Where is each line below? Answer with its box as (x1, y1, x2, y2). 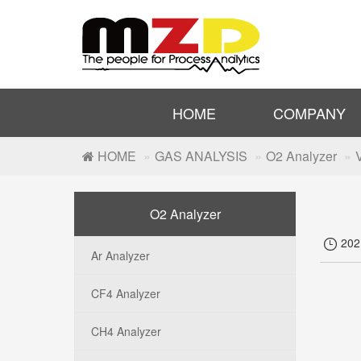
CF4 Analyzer (91, 285, 160, 301)
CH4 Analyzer (91, 323, 161, 339)
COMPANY (273, 102, 346, 123)
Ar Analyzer (91, 247, 150, 263)
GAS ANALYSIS (155, 147, 247, 165)
